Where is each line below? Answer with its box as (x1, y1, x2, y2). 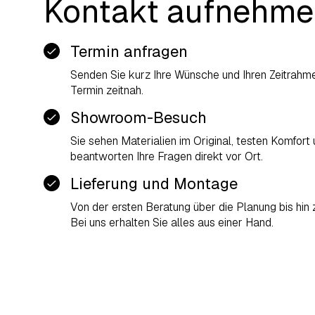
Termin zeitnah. (70, 82, 143, 98)
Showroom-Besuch (70, 107, 207, 127)
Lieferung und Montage (70, 173, 238, 193)
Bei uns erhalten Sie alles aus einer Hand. (70, 214, 274, 230)
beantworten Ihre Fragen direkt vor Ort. (70, 148, 263, 164)
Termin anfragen (70, 41, 188, 61)
